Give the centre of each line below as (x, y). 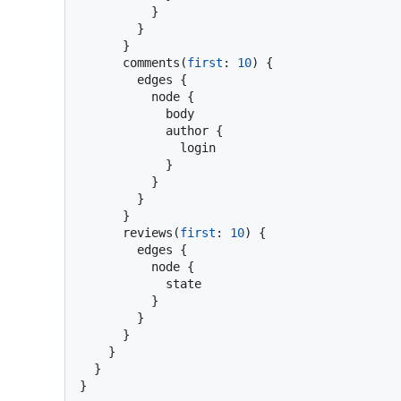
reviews (148, 232)
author (191, 130)
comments (151, 62)
